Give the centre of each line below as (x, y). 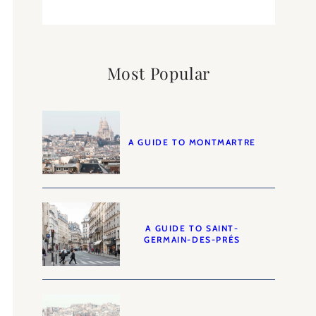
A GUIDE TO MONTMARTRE (192, 142)
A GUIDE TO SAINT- (192, 228)
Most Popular (159, 73)
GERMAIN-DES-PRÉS (192, 239)
